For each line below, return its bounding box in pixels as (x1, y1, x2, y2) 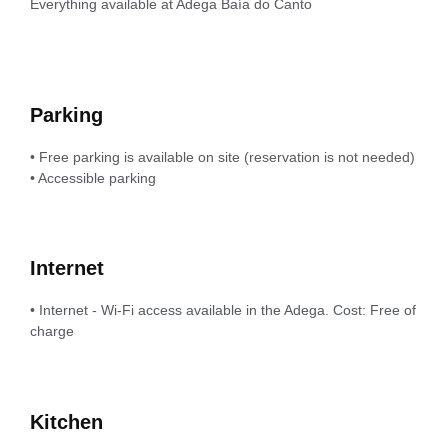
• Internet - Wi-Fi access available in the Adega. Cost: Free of (30, 302, 416, 319)
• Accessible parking (30, 169, 156, 186)
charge (30, 323, 74, 340)
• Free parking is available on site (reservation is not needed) (30, 148, 415, 165)
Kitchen (30, 410, 103, 433)
